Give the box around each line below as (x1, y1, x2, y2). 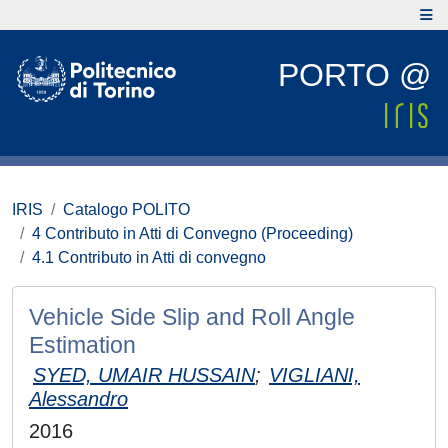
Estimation (29, 332, 136, 358)
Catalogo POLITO (63, 201, 190, 218)
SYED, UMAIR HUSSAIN (33, 364, 255, 386)
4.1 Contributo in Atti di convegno (32, 249, 266, 266)
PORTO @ (278, 57, 431, 93)
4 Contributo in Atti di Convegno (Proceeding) (32, 225, 353, 242)
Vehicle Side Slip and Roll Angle (29, 304, 355, 330)
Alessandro (29, 388, 128, 410)
